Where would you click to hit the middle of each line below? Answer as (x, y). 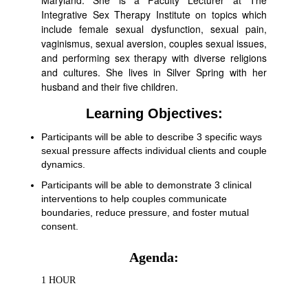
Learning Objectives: (154, 113)
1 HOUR (58, 280)
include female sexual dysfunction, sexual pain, (154, 29)
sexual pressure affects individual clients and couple (154, 151)
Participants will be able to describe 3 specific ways (152, 137)
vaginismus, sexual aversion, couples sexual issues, (154, 43)
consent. (60, 226)
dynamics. (63, 164)
